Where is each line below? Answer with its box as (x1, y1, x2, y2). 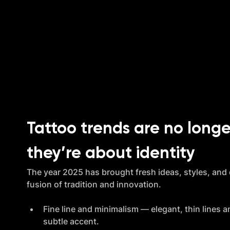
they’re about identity (26, 145, 195, 162)
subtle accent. (43, 216, 99, 226)
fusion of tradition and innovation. (26, 179, 161, 189)
